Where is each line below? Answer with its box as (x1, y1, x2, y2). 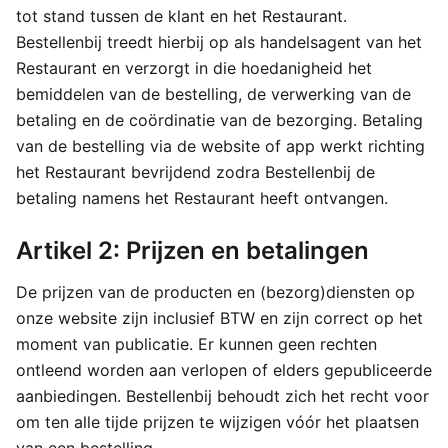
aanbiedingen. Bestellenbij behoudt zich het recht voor (16, 386, 429, 406)
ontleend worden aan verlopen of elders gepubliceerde (16, 360, 432, 380)
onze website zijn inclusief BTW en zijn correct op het (16, 308, 423, 328)
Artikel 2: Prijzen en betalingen (16, 236, 369, 265)
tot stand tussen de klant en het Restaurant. (16, 6, 347, 26)
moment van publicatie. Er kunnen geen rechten (16, 334, 377, 354)
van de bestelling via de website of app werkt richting (16, 136, 425, 156)
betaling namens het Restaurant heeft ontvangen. (16, 188, 388, 208)
